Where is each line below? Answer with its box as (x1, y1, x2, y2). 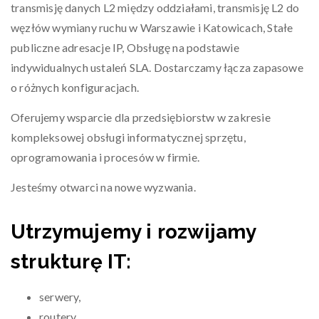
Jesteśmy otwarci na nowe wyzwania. (11, 180, 196, 194)
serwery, (39, 290, 81, 303)
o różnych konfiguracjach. (11, 80, 139, 94)
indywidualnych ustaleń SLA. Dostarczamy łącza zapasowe (11, 61, 303, 74)
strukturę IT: (11, 250, 132, 273)
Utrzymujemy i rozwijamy (11, 220, 256, 244)
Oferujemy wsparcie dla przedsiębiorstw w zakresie (11, 110, 271, 124)
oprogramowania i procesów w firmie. (11, 150, 199, 164)
